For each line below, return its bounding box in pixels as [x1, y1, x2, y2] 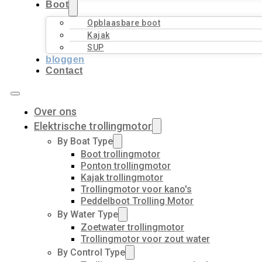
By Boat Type [57, 136, 113, 147]
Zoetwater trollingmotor [81, 222, 184, 233]
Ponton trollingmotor [81, 160, 171, 171]
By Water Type [57, 209, 118, 220]
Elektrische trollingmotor [34, 120, 152, 132]
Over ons [34, 105, 77, 118]
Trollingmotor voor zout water [81, 233, 210, 244]
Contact [46, 65, 83, 75]
